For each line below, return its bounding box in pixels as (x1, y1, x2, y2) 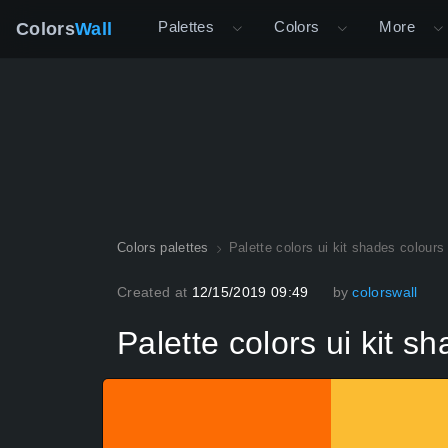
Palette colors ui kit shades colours (228, 240, 445, 255)
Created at (117, 284, 192, 300)
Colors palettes (117, 240, 209, 255)
